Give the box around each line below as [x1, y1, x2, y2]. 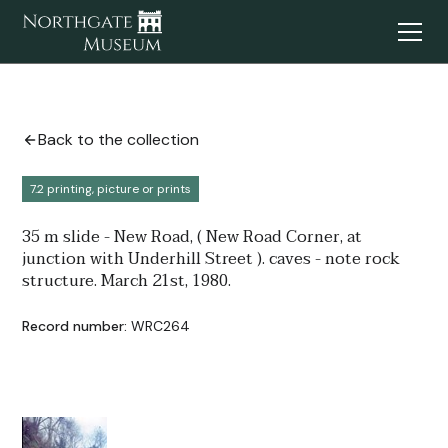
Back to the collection [38, 129, 200, 150]
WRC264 [131, 317, 191, 335]
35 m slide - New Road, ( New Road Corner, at [22, 223, 363, 251]
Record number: [22, 317, 128, 335]
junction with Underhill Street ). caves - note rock [22, 245, 401, 273]
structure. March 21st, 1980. [22, 267, 232, 295]
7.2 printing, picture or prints [30, 181, 192, 197]
